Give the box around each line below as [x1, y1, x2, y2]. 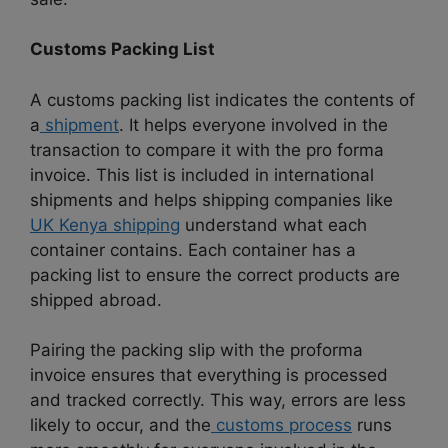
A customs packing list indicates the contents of [30, 89, 415, 110]
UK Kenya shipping [30, 214, 180, 235]
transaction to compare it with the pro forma [30, 139, 384, 160]
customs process [211, 415, 352, 436]
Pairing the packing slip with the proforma [30, 340, 363, 361]
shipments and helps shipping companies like [30, 189, 393, 210]
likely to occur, [30, 415, 144, 436]
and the [149, 415, 211, 436]
